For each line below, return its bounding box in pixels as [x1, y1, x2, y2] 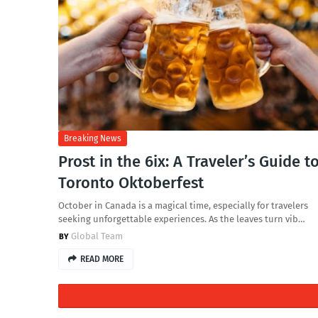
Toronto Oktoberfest [58, 173, 204, 192]
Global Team [71, 231, 123, 241]
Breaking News [64, 133, 121, 143]
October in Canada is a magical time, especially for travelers [58, 200, 308, 211]
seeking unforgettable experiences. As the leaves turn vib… [58, 214, 305, 224]
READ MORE [80, 254, 124, 264]
